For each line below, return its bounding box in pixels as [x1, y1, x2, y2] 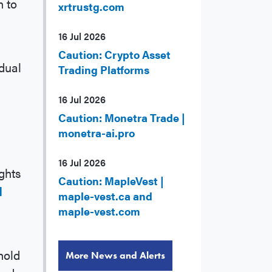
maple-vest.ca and [58, 188, 152, 204]
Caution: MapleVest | [58, 173, 164, 189]
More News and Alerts [66, 249, 165, 262]
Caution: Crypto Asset [58, 47, 171, 63]
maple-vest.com [58, 203, 140, 219]
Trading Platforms [58, 62, 149, 78]
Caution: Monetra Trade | [58, 110, 185, 126]
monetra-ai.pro [58, 125, 135, 141]
